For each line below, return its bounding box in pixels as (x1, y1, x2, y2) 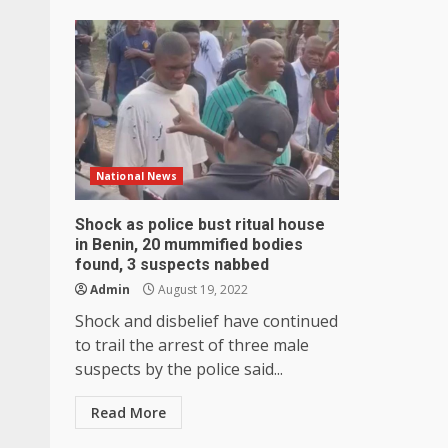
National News (96, 168, 178, 183)
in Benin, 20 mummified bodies (75, 234, 303, 254)
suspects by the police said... (75, 357, 283, 380)
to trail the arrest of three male (75, 333, 309, 356)
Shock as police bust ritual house (75, 214, 325, 234)
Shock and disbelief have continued (75, 309, 338, 332)
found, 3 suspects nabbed (75, 254, 269, 274)
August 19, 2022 (155, 280, 248, 298)
